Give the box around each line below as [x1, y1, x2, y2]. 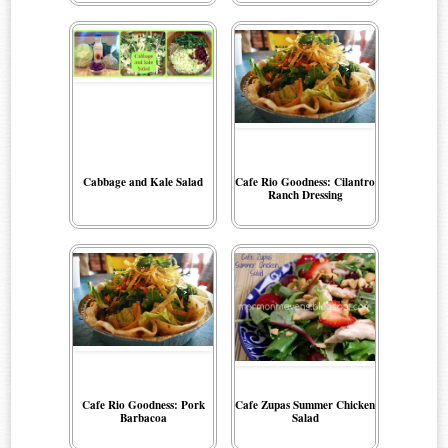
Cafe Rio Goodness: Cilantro [235, 173, 375, 191]
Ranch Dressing [267, 186, 343, 204]
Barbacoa [119, 409, 167, 427]
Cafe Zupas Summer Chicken [235, 396, 375, 414]
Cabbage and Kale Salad [83, 173, 203, 191]
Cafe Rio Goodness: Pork [81, 396, 205, 414]
